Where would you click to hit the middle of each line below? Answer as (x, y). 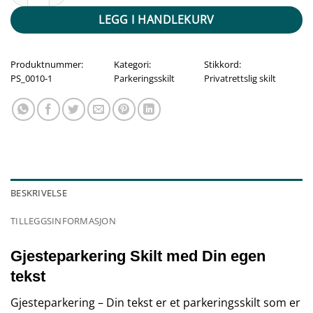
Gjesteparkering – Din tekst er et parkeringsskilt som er (155, 303)
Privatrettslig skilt (240, 78)
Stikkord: (222, 64)
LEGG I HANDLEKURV (156, 20)
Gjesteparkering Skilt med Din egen (138, 256)
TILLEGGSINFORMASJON (63, 220)
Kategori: (132, 64)
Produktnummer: (47, 64)
